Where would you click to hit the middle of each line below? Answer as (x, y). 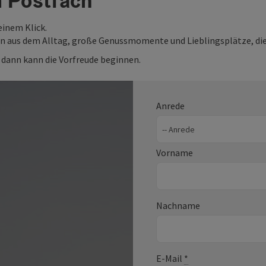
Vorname (175, 153)
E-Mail (170, 258)
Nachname (178, 205)
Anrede (170, 106)
